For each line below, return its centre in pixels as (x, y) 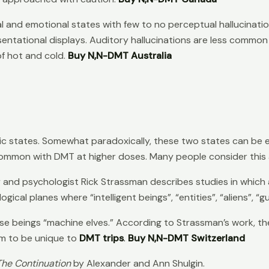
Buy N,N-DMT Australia (120, 55)
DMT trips (101, 238)
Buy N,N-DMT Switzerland (186, 238)
